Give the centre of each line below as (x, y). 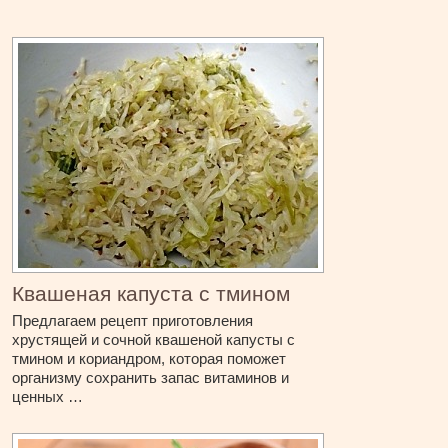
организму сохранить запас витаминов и (151, 378)
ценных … (48, 397)
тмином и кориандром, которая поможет (149, 359)
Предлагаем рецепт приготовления (133, 321)
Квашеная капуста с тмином (151, 294)
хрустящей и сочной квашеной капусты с (154, 340)
